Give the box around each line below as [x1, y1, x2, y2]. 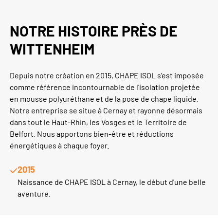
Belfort [10, 129, 34, 138]
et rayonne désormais [127, 106, 202, 115]
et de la [94, 94, 122, 103]
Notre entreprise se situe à [10, 106, 103, 115]
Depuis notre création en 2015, [10, 71, 115, 80]
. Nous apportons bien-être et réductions [34, 129, 174, 138]
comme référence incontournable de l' [10, 82, 139, 91]
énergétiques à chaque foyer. [10, 141, 109, 150]
